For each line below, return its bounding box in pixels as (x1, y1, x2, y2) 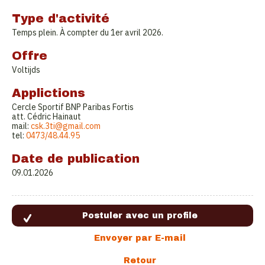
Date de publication (12, 152, 140, 165)
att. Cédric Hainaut (12, 111, 81, 122)
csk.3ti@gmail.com (31, 121, 101, 131)
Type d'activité (12, 12, 109, 25)
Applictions (12, 86, 85, 99)
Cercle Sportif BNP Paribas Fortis (12, 102, 134, 112)
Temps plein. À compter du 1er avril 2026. (12, 27, 163, 38)
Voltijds (12, 64, 40, 75)
